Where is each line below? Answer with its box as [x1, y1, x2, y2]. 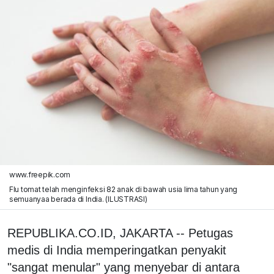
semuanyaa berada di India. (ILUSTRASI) [9, 194, 147, 204]
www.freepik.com [9, 169, 71, 179]
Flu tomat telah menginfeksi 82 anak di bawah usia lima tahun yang [9, 184, 238, 194]
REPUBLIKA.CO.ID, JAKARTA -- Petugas [7, 226, 233, 240]
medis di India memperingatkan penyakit [7, 243, 226, 257]
